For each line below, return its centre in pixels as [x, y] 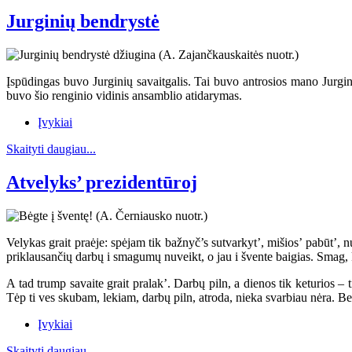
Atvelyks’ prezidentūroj [102, 182]
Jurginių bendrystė [83, 22]
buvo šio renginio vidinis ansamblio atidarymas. [124, 96]
